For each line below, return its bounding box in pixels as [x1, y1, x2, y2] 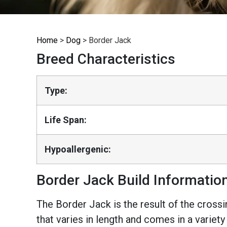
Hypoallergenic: [45, 143, 111, 155]
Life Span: [45, 114, 87, 125]
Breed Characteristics [36, 50, 175, 67]
